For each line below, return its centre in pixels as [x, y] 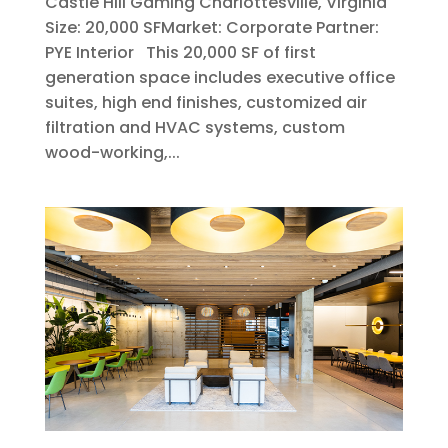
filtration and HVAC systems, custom [194, 127]
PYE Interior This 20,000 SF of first [180, 52]
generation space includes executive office [219, 77]
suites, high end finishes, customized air [205, 102]
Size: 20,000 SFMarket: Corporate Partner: [211, 27]
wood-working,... [112, 152]
